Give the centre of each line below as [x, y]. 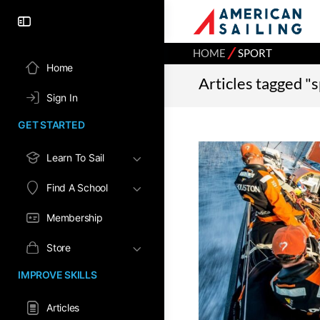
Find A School [77, 187]
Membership [75, 217]
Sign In [62, 97]
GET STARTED [51, 125]
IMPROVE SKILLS [57, 275]
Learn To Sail [75, 157]
